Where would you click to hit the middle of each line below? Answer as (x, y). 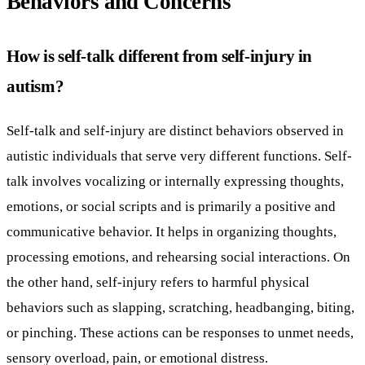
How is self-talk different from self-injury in (159, 55)
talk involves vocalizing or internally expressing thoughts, (175, 180)
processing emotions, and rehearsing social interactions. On (178, 256)
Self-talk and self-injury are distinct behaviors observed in (175, 130)
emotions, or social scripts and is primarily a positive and (171, 206)
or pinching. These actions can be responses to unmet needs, (180, 332)
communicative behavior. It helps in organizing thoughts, (172, 231)
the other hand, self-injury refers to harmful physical (158, 281)
